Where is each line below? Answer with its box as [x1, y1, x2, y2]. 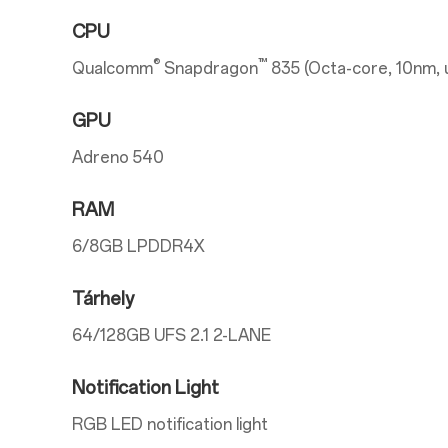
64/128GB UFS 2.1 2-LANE [72, 326, 271, 345]
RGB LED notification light [72, 415, 268, 434]
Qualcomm [72, 59, 153, 78]
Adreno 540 [72, 148, 164, 167]
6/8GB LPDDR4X [72, 237, 205, 256]
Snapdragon [160, 59, 258, 78]
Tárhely [72, 288, 134, 310]
